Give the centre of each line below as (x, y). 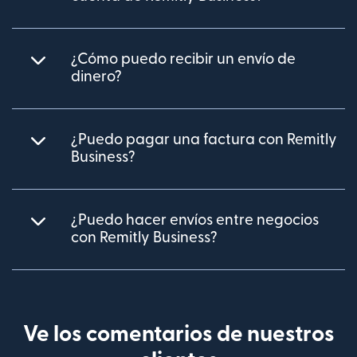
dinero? (96, 76)
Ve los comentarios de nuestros (178, 334)
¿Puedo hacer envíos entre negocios (195, 220)
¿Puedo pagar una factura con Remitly (204, 139)
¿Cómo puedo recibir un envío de (183, 59)
